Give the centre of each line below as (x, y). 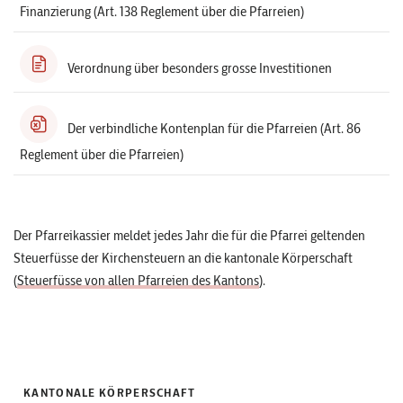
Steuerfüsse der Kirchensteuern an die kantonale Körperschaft (183, 258)
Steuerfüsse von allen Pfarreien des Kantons (138, 280)
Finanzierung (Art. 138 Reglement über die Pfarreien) (162, 11)
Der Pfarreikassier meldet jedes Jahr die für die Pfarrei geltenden (189, 235)
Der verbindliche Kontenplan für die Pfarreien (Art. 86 (214, 128)
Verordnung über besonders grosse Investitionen (200, 68)
